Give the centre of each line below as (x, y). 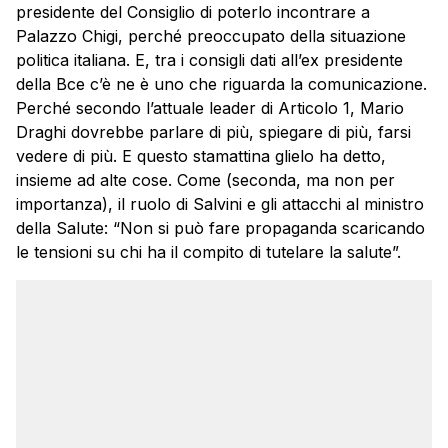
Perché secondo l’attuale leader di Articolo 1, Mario (210, 107)
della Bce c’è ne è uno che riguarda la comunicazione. (221, 83)
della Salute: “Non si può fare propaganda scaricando (220, 227)
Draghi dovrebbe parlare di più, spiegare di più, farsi (213, 131)
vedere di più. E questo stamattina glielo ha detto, (201, 155)
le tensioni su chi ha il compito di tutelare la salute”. (208, 251)
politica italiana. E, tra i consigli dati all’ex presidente (209, 59)
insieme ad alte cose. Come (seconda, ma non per (205, 179)
